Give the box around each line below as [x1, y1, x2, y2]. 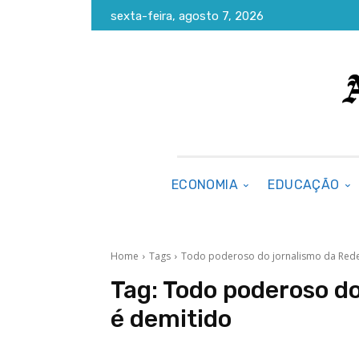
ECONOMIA [171, 177, 239, 192]
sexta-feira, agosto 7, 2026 [111, 9, 264, 24]
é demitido [111, 305, 232, 333]
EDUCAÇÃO [268, 177, 340, 192]
